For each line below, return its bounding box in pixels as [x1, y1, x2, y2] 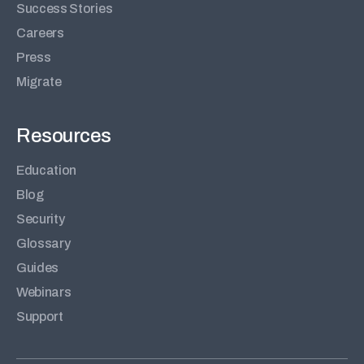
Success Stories [16, 2, 113, 16]
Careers [16, 26, 64, 41]
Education [16, 163, 77, 178]
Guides [16, 261, 59, 275]
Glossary [16, 236, 71, 251]
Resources [16, 125, 111, 147]
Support [16, 310, 63, 324]
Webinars [16, 285, 71, 300]
